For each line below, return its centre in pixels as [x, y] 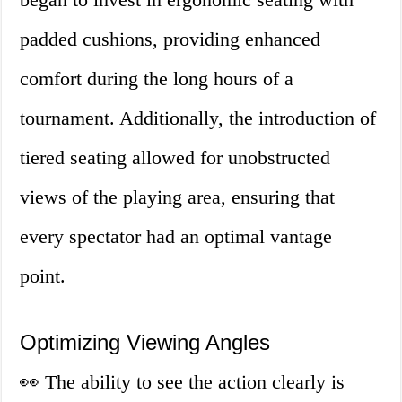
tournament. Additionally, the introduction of [198, 118]
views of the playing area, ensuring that [178, 197]
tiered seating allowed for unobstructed [175, 158]
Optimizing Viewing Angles [145, 343]
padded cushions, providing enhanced [170, 39]
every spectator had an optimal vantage [176, 237]
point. [43, 276]
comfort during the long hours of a [157, 79]
